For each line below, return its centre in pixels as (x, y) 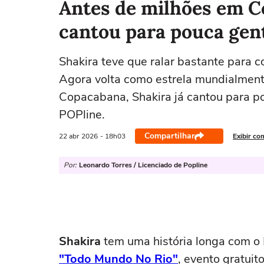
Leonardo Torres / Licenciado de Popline (143, 165)
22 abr (69, 136)
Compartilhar (169, 136)
